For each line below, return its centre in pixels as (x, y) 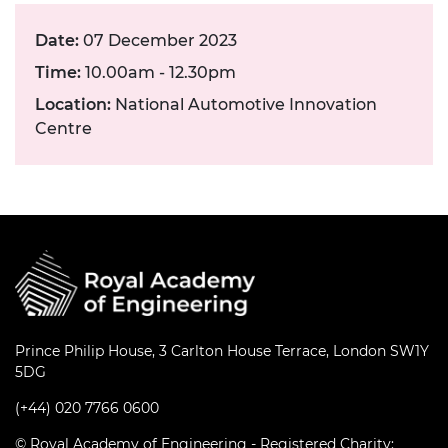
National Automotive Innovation (244, 104)
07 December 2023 (158, 40)
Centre (63, 128)
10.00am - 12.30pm (158, 72)
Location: (73, 104)
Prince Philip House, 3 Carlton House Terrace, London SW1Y (222, 351)
